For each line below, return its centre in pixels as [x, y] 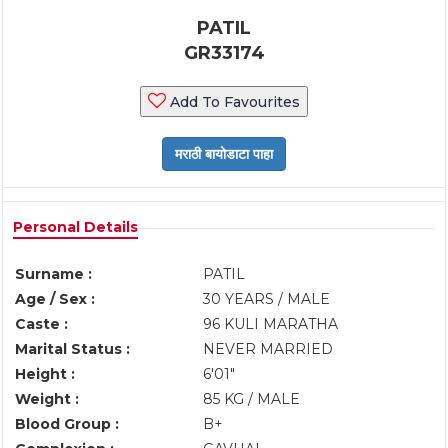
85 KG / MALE [251, 399]
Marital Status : [72, 349]
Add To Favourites [233, 102]
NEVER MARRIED [268, 349]
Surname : [53, 274]
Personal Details [75, 227]
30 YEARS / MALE [266, 299]
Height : [45, 374]
